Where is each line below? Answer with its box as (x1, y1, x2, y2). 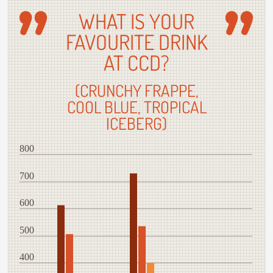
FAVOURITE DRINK (65, 29, 208, 55)
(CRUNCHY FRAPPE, (74, 80, 199, 101)
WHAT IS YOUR (79, 8, 194, 35)
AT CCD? (104, 49, 169, 76)
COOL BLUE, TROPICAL (66, 96, 207, 118)
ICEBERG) (106, 113, 167, 134)
